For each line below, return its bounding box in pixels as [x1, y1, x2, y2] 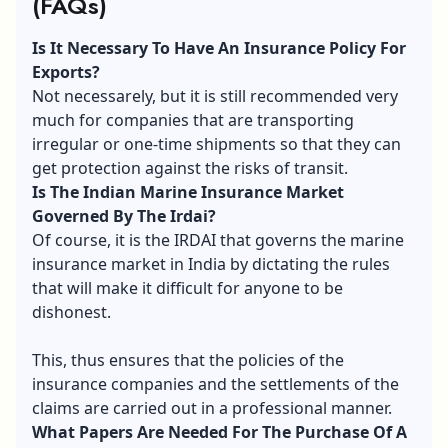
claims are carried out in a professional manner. [32, 396, 392, 419]
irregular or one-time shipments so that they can [32, 132, 401, 155]
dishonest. [32, 300, 111, 323]
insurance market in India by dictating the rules [32, 252, 390, 275]
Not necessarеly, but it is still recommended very [32, 84, 398, 107]
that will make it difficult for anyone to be [32, 276, 343, 299]
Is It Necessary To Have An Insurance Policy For [32, 36, 406, 59]
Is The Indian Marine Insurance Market [32, 180, 344, 203]
